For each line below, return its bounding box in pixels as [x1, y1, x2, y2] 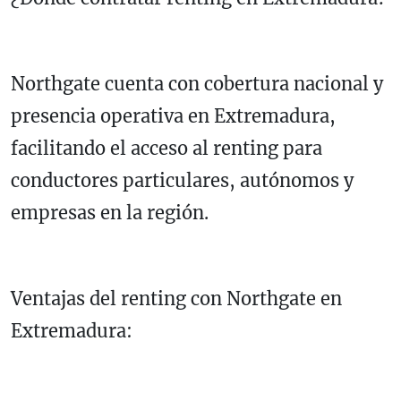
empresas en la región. [11, 200, 209, 224]
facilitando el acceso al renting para [11, 136, 322, 159]
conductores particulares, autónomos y [11, 168, 354, 192]
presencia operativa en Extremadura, [11, 104, 336, 127]
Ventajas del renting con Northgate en [11, 286, 342, 310]
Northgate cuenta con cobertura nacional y [11, 72, 383, 95]
